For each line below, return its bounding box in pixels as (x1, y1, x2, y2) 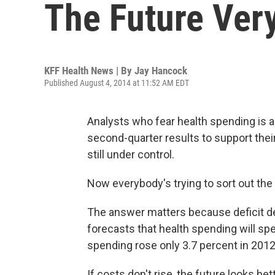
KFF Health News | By (44, 64, 134, 77)
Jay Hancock (134, 64, 187, 77)
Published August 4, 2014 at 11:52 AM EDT (44, 78, 189, 88)
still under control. (87, 148, 174, 161)
